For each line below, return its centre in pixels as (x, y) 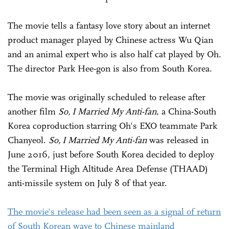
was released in (178, 140)
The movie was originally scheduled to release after (107, 97)
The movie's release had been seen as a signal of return (114, 211)
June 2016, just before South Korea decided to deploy (111, 154)
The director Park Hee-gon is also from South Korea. (110, 68)
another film (33, 111)
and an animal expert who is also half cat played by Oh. (114, 54)
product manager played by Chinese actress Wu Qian (110, 40)
